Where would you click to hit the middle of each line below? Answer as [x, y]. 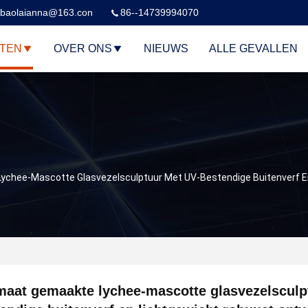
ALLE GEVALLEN [253, 49]
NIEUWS [166, 49]
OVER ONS [83, 49]
